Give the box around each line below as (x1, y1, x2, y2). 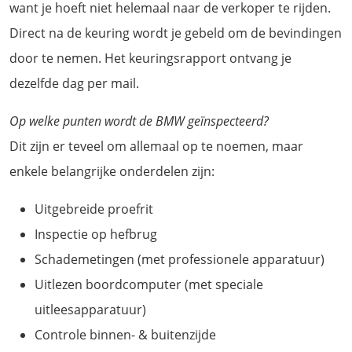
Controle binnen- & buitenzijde (35, 325, 216, 343)
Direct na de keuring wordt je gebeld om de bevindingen (9, 24, 342, 42)
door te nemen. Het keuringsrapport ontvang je (9, 49, 291, 67)
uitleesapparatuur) (35, 300, 146, 318)
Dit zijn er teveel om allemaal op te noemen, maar (9, 137, 303, 155)
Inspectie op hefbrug (35, 225, 157, 243)
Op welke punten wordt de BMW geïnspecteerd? (9, 112, 269, 130)
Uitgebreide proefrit (35, 200, 153, 218)
